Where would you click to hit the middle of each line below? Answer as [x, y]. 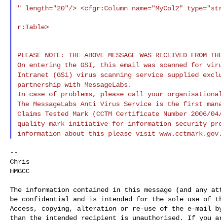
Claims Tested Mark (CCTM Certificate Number [104, 114]
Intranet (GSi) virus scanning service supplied [110, 75]
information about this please [76, 133]
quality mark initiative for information [96, 124]
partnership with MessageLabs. [74, 85]
